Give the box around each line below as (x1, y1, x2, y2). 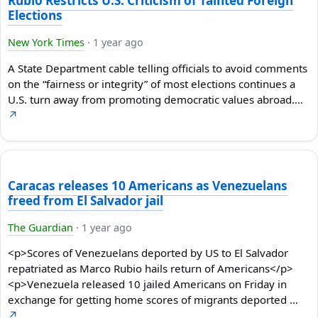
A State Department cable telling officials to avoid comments (8, 60, 307, 75)
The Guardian (8, 220, 73, 234)
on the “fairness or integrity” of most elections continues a (8, 76, 295, 91)
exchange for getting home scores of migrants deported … (8, 292, 298, 307)
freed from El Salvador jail (8, 192, 163, 209)
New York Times (8, 35, 84, 50)
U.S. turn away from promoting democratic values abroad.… (8, 92, 303, 106)
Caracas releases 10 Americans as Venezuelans (8, 177, 287, 194)
